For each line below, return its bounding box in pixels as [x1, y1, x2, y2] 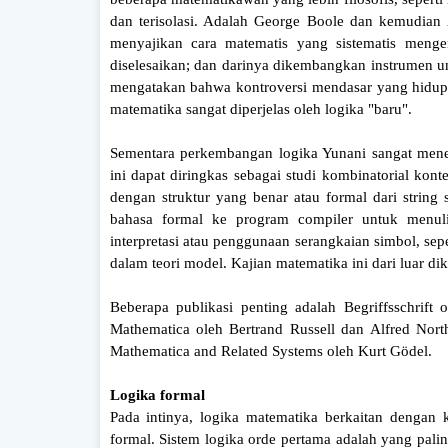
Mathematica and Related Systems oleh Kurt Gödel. [109, 342, 432, 359]
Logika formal [109, 386, 205, 403]
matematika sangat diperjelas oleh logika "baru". [109, 100, 412, 117]
